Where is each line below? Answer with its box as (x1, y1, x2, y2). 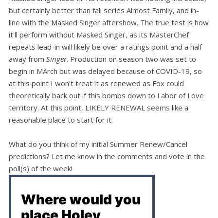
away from (9, 54, 46, 64)
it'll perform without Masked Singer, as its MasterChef (9, 30, 189, 40)
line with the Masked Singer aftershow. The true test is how (9, 18, 209, 28)
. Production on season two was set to (67, 54, 196, 64)
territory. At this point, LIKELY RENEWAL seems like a (9, 103, 188, 113)
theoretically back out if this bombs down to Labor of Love (9, 91, 204, 101)
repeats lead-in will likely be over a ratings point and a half (9, 42, 202, 52)
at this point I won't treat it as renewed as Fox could (9, 78, 184, 89)
